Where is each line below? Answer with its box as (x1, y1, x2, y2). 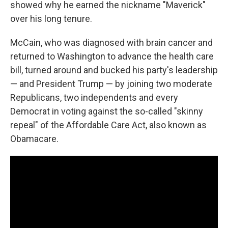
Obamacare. (10, 133, 59, 145)
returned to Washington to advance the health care (10, 51, 214, 62)
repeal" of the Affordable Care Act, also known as (10, 120, 207, 131)
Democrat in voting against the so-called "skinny (10, 106, 203, 117)
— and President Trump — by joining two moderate (10, 78, 212, 90)
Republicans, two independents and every (10, 92, 178, 103)
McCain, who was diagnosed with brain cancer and (10, 37, 213, 48)
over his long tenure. (10, 13, 92, 24)
